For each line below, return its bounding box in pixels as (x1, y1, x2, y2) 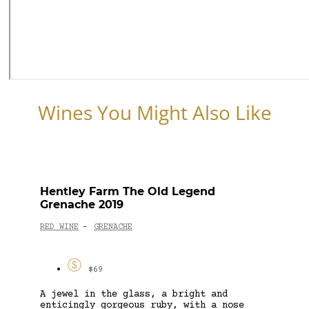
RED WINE (40, 223, 79, 232)
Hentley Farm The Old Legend (40, 184, 215, 198)
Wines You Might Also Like (37, 99, 272, 126)
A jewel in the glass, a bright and (40, 288, 228, 300)
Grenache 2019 (40, 197, 123, 211)
